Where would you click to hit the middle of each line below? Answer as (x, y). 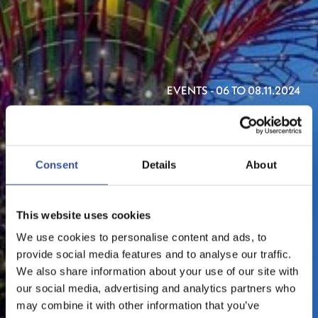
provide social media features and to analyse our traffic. (154, 254)
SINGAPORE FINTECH (191, 120)
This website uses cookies (84, 215)
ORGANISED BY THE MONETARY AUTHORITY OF (179, 179)
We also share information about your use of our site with (158, 271)
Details (159, 164)
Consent (57, 164)
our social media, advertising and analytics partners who (156, 288)
